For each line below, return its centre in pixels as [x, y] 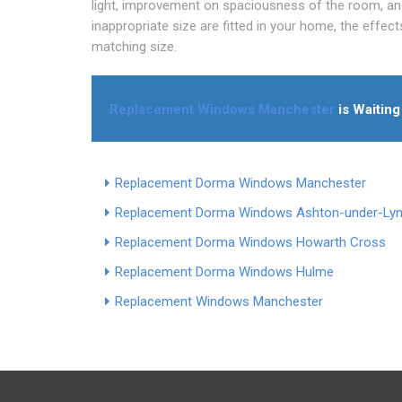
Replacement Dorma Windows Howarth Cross [250, 242]
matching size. [134, 46]
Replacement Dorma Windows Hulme [224, 271]
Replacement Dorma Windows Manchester [240, 183]
